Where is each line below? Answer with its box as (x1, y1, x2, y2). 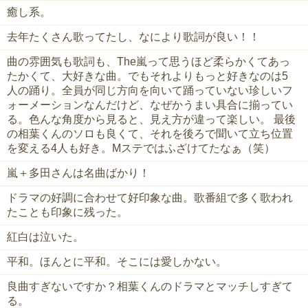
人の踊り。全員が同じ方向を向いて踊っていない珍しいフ (7, 85, 293, 97)
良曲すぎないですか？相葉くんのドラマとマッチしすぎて (7, 280, 293, 293)
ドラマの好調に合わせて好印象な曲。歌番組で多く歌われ (7, 192, 293, 204)
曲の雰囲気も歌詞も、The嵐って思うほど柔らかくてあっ (7, 56, 290, 68)
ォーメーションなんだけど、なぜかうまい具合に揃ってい (7, 99, 293, 111)
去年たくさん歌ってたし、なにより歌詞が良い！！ (7, 31, 260, 43)
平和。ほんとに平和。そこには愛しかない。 (7, 256, 227, 268)
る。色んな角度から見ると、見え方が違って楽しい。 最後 (7, 113, 296, 126)
